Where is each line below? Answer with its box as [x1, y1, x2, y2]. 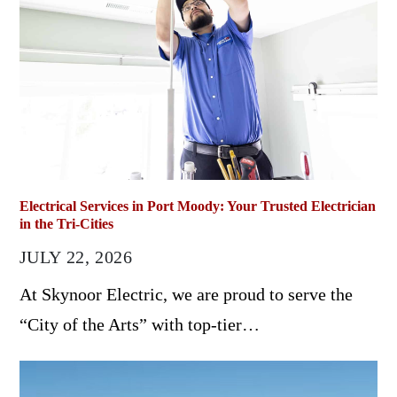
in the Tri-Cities [19, 215, 113, 231]
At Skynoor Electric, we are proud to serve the [19, 284, 353, 304]
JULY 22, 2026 [19, 246, 133, 267]
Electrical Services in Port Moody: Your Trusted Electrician [19, 198, 376, 214]
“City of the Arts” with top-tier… [19, 314, 260, 334]
